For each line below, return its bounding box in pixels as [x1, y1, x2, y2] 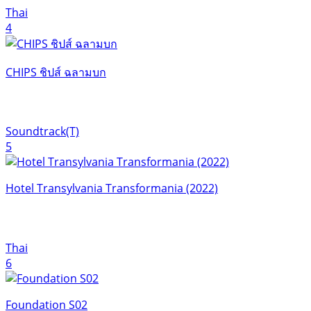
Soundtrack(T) [6, 123, 79, 139]
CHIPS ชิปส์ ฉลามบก [6, 64, 106, 80]
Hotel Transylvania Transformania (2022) [6, 180, 218, 196]
